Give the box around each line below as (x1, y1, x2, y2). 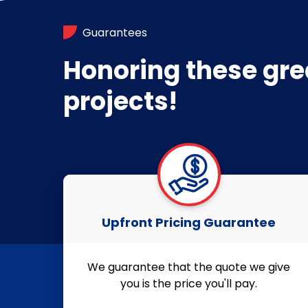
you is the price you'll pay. (120, 275, 258, 291)
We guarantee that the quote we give (87, 258, 291, 275)
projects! (63, 83, 177, 119)
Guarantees (82, 24, 147, 41)
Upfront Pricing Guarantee (102, 213, 276, 231)
